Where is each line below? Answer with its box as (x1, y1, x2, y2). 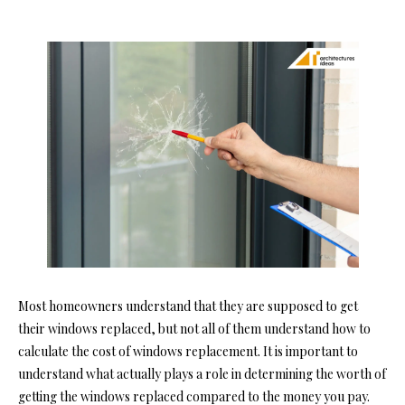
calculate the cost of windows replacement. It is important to (18, 342, 358, 360)
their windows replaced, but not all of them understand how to (18, 319, 371, 337)
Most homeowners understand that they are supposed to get (18, 297, 358, 315)
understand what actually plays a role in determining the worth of (18, 364, 386, 382)
